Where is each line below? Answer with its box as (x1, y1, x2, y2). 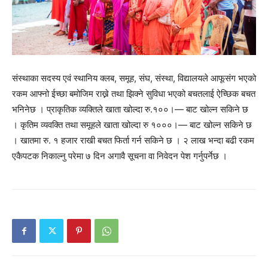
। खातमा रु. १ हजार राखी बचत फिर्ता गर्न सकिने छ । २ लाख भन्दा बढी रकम (12, 134, 254, 146)
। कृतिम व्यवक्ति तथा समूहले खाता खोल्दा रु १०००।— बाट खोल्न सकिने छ (12, 118, 252, 130)
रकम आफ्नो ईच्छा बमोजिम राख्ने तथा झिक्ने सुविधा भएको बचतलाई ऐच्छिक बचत (12, 87, 255, 99)
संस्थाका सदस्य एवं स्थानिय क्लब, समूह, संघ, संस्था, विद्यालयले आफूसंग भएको (12, 72, 256, 84)
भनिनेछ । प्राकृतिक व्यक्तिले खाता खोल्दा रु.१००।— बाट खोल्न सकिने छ (12, 103, 248, 115)
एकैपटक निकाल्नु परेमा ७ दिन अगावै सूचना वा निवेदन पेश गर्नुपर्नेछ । (12, 150, 227, 162)
